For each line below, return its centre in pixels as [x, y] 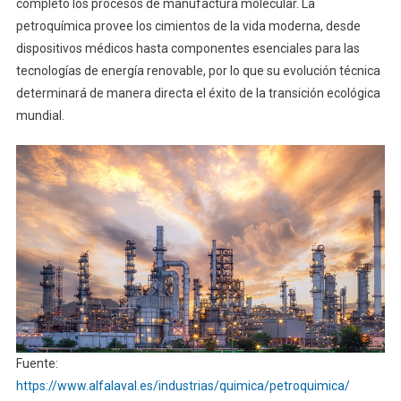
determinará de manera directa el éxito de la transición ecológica [198, 94]
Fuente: [37, 363]
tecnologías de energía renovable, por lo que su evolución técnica [198, 71]
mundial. [40, 116]
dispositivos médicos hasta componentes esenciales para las [188, 49]
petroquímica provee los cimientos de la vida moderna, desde [188, 26]
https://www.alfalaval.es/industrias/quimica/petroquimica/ [183, 385]
